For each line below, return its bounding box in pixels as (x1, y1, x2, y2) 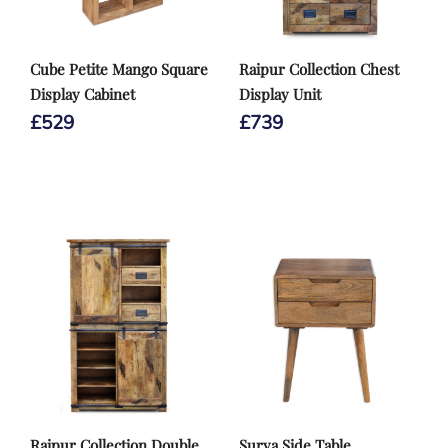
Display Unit (239, 84, 321, 104)
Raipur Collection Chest (239, 59, 399, 79)
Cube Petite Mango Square (30, 59, 208, 79)
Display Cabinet (30, 84, 135, 104)
